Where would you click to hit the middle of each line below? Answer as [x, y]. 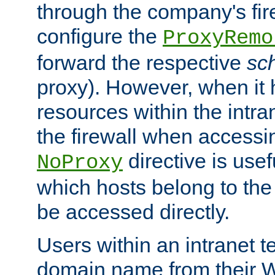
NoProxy [80, 162]
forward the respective [142, 62]
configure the [100, 36]
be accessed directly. [133, 211]
